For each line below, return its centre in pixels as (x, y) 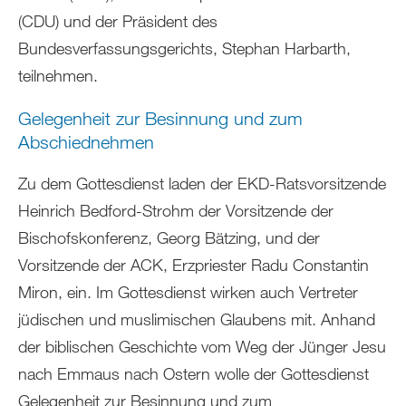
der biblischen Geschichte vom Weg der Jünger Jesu (202, 346)
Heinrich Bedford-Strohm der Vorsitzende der (176, 210)
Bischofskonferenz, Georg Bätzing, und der (169, 237)
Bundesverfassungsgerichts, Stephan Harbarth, (184, 48)
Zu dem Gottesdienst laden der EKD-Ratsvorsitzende (202, 183)
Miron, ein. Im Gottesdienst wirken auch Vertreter (188, 291)
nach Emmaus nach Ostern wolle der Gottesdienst (193, 373)
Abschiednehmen (86, 142)
